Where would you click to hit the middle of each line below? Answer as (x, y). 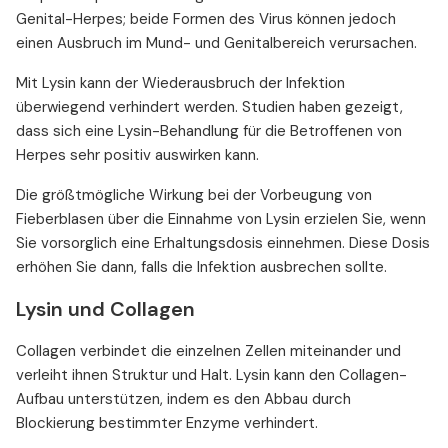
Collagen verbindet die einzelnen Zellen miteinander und (208, 351)
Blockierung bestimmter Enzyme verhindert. (167, 423)
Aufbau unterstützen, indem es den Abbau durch (183, 399)
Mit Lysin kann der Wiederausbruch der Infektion (180, 83)
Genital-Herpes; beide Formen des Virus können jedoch (206, 19)
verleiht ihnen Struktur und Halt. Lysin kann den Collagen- (211, 375)
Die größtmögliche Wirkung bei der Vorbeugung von (194, 195)
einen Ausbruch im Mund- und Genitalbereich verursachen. (216, 43)
